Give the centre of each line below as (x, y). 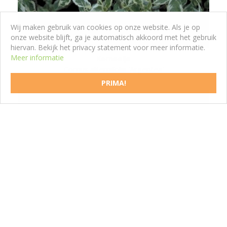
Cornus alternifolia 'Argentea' (113, 69)
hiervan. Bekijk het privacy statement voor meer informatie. (108, 47)
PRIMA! (113, 83)
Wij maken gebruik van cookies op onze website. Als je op (105, 27)
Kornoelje (113, 58)
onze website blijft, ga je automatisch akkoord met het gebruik (113, 37)
